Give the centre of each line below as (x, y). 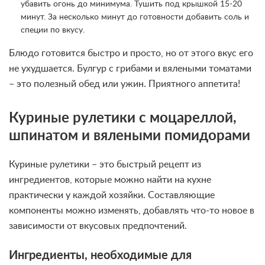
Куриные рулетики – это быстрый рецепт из (105, 164)
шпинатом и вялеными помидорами (130, 136)
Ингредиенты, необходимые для (100, 255)
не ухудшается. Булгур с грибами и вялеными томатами (130, 68)
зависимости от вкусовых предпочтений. (98, 226)
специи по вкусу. (53, 30)
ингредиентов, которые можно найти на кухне (110, 180)
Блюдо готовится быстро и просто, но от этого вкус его (131, 53)
